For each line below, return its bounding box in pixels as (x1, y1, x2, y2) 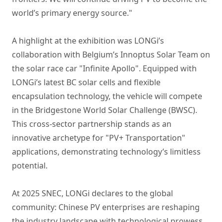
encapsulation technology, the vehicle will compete (12, 91, 202, 102)
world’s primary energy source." (12, 7, 132, 19)
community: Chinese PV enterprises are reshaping (12, 202, 200, 213)
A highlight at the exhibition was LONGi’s (12, 35, 164, 47)
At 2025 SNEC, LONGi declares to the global (12, 188, 173, 199)
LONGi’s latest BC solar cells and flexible (12, 77, 161, 88)
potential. (12, 160, 48, 171)
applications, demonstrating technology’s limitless (12, 146, 201, 158)
